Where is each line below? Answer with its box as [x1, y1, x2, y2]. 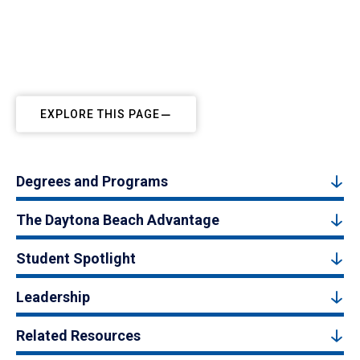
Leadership [16, 288, 90, 305]
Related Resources [16, 327, 141, 344]
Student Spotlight [16, 250, 136, 267]
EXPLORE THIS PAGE [40, 107, 160, 121]
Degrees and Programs [16, 173, 168, 190]
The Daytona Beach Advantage [16, 211, 219, 228]
